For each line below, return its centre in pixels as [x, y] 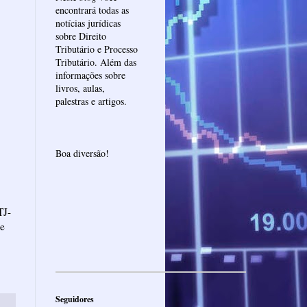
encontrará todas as [92, 10]
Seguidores [75, 299]
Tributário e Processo [97, 49]
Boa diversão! [82, 153]
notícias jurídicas [88, 23]
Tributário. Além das [96, 62]
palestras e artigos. [91, 101]
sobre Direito [81, 36]
